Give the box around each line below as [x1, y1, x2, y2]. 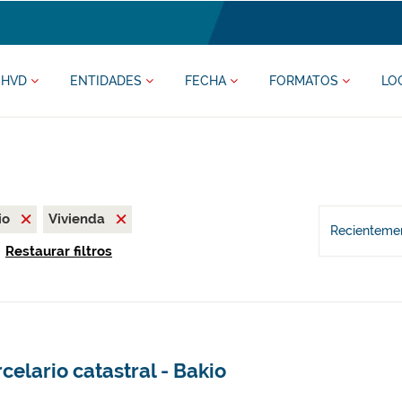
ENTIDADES [69, 74, 145, 88]
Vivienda [48, 211, 109, 227]
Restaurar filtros [4, 243, 112, 259]
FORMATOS [268, 74, 342, 88]
